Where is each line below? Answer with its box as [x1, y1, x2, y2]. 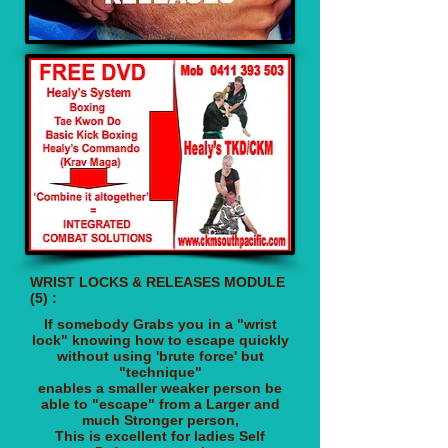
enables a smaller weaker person [38, 379, 265, 396]
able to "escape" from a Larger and [40, 395, 280, 412]
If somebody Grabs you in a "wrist [43, 315, 277, 332]
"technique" [118, 363, 202, 380]
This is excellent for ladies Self [55, 427, 265, 444]
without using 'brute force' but [56, 347, 264, 364]
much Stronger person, [81, 411, 239, 428]
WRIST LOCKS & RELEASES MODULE [30, 273, 285, 290]
